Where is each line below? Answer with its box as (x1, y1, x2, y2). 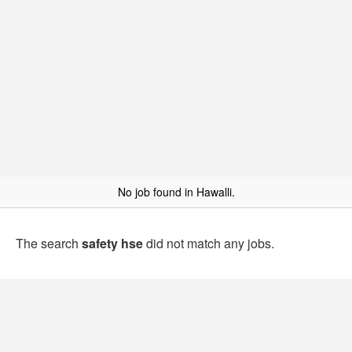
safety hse (82, 234, 143, 252)
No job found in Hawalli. (117, 184, 235, 200)
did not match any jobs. (143, 234, 274, 252)
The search (16, 234, 82, 252)
